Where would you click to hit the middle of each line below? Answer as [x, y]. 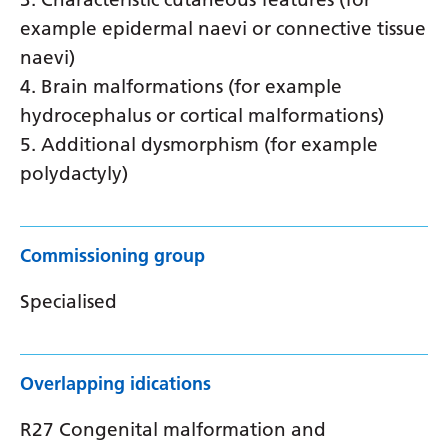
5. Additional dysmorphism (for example [199, 144]
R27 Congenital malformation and [173, 429]
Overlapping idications [115, 383]
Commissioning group [112, 255]
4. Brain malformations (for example [181, 86]
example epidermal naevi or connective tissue [223, 28]
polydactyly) [74, 173]
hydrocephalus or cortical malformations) [202, 115]
